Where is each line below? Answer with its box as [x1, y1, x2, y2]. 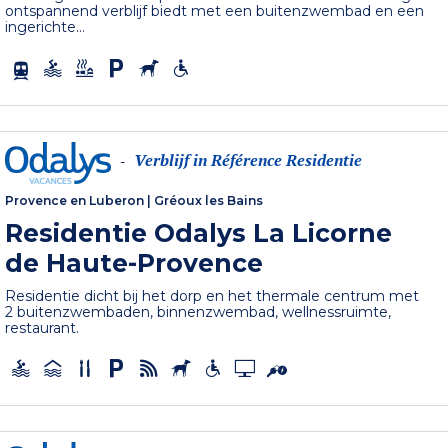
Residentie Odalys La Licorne [5, 217, 393, 248]
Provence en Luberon [5, 192, 145, 208]
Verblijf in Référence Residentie [134, 149, 363, 172]
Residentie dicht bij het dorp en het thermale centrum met [5, 286, 420, 305]
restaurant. [5, 318, 80, 337]
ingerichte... [5, 17, 86, 36]
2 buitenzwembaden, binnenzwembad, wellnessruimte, [5, 302, 392, 321]
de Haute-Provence [5, 247, 264, 278]
